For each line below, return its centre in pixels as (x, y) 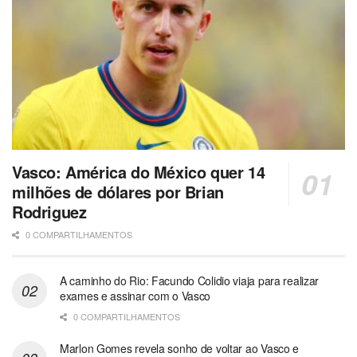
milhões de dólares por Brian (118, 191)
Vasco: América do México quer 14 (139, 171)
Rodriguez (49, 211)
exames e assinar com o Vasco (135, 295)
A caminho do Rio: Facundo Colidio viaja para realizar (190, 280)
